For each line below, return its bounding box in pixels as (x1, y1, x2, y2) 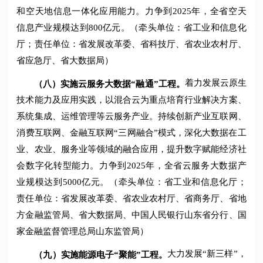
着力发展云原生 (184, 77, 247, 87)
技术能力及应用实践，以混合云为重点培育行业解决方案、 (16, 95, 247, 105)
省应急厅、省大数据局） (16, 55, 114, 65)
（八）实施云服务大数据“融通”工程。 (34, 79, 185, 89)
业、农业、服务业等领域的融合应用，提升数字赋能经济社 (16, 144, 247, 154)
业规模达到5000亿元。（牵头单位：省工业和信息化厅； (16, 177, 247, 187)
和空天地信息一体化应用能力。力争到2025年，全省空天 (16, 6, 247, 16)
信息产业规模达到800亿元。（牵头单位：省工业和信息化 (16, 22, 247, 32)
